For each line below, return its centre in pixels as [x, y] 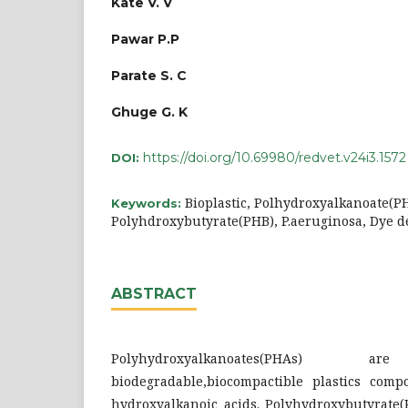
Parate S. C [149, 75]
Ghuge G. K [149, 112]
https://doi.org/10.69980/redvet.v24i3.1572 [275, 157]
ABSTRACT [154, 293]
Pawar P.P [145, 39]
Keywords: [148, 203]
